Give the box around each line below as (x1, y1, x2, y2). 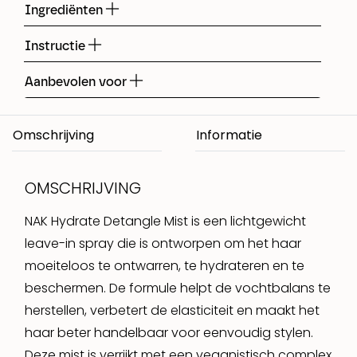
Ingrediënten (25, 2, 106, 18)
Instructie (25, 37, 88, 53)
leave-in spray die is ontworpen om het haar (25, 233, 301, 253)
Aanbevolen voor (25, 73, 130, 89)
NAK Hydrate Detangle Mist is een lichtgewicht (25, 211, 306, 230)
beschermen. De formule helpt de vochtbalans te (25, 278, 331, 297)
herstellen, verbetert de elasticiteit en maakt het (25, 300, 320, 320)
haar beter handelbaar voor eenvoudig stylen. (25, 323, 313, 342)
